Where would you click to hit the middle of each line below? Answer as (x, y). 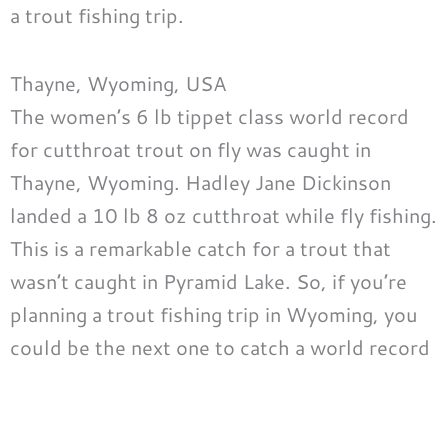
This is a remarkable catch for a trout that (200, 248)
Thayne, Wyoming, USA (118, 83)
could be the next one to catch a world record (220, 347)
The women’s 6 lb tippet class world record (209, 116)
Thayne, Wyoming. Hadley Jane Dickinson (200, 182)
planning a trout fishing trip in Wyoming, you (214, 314)
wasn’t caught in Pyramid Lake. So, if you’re (208, 281)
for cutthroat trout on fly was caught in (190, 149)
